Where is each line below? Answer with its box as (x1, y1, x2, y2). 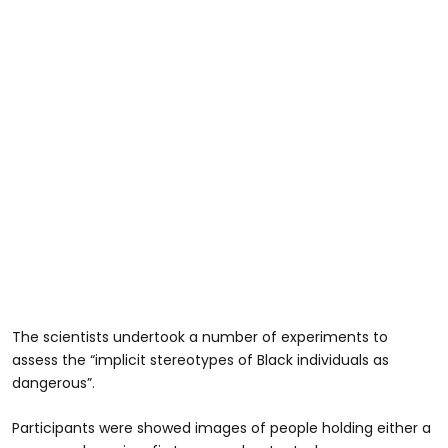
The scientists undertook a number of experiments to (12, 327, 388, 348)
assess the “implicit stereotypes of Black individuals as (12, 350, 389, 371)
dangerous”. (12, 373, 95, 394)
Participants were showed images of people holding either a (12, 418, 431, 439)
